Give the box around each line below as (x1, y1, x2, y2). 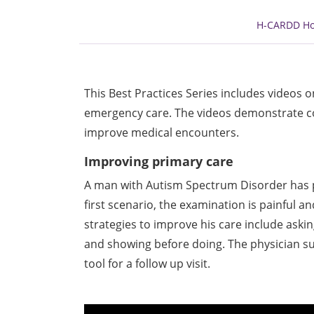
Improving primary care (84, 152, 234, 170)
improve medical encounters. (84, 124, 240, 140)
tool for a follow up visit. (84, 255, 211, 271)
